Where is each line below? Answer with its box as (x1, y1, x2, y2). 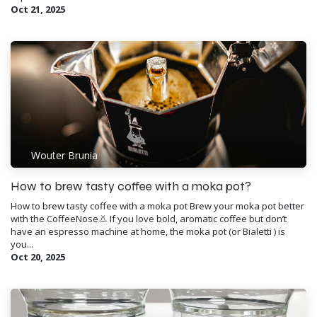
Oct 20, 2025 (11, 250, 65, 263)
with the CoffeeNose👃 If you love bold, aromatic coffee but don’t (11, 212, 287, 225)
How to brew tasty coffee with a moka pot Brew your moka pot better (11, 199, 304, 212)
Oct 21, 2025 (11, 2, 65, 16)
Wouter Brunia (30, 149, 98, 163)
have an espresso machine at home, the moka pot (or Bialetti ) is (11, 224, 285, 238)
